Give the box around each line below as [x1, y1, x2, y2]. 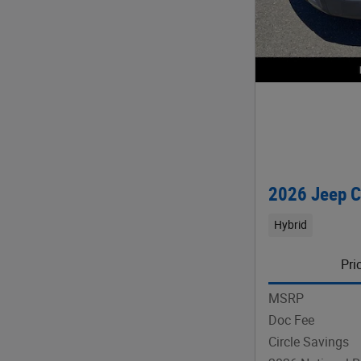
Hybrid [273, 218, 307, 232]
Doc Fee [268, 312, 314, 328]
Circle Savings [268, 334, 349, 350]
